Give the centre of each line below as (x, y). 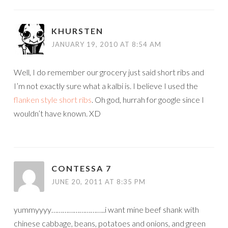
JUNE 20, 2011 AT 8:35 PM (98, 181)
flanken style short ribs (53, 99)
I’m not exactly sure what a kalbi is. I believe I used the (106, 85)
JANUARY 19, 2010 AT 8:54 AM (106, 44)
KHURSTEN (77, 31)
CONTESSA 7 (81, 168)
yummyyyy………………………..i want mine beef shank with (106, 209)
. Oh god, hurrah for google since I (148, 99)
